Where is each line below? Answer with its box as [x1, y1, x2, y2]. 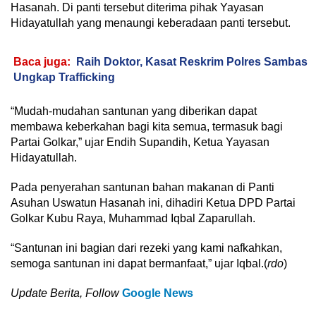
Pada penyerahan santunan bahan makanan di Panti [11, 181, 274, 194]
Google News [122, 287, 193, 300]
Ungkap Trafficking [13, 71, 115, 84]
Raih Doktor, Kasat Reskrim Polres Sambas [76, 56, 308, 68]
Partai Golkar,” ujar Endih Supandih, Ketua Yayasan [11, 136, 269, 149]
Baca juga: [13, 56, 71, 68]
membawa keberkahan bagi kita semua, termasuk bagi [11, 121, 283, 133]
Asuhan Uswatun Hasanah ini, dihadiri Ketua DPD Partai [11, 197, 296, 209]
